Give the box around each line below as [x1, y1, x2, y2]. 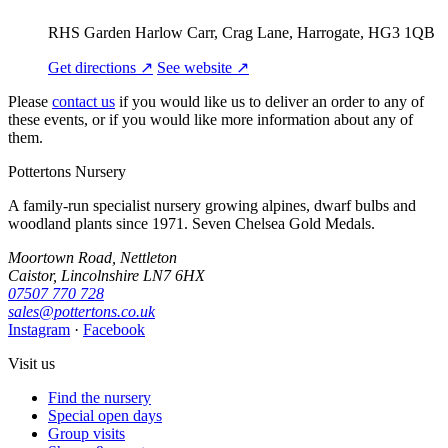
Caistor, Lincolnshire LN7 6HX [8, 266, 205, 284]
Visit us [8, 354, 55, 372]
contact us [52, 92, 115, 110]
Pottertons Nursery [8, 162, 126, 180]
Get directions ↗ [48, 58, 153, 76]
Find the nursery [48, 388, 151, 406]
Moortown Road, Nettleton [8, 248, 177, 266]
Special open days [48, 406, 162, 424]
